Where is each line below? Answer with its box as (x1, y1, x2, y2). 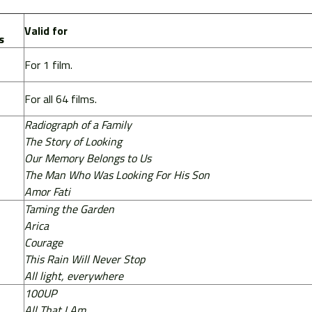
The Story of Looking (24, 132, 122, 150)
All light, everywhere (24, 267, 123, 284)
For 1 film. (24, 56, 72, 73)
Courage (24, 233, 63, 251)
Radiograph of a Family (24, 116, 132, 133)
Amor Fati (24, 182, 70, 200)
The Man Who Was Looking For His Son (24, 166, 210, 183)
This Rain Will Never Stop (24, 250, 145, 267)
